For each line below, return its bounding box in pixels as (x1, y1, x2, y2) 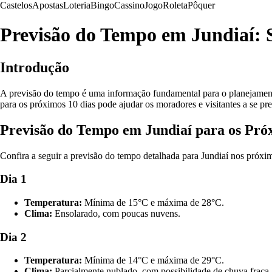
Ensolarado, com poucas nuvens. (52, 208, 180, 219)
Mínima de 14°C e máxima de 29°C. (82, 255, 224, 266)
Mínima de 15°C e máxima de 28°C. (82, 197, 224, 208)
